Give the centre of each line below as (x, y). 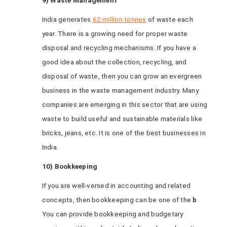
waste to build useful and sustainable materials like (122, 119)
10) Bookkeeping (70, 166)
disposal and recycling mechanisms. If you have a (119, 48)
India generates (67, 19)
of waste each (169, 19)
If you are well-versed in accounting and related (116, 185)
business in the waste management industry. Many (120, 90)
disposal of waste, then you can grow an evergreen (122, 76)
